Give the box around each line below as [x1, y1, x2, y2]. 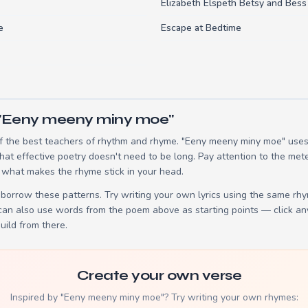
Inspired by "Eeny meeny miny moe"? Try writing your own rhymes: [10, 290, 298, 304]
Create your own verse [76, 266, 242, 284]
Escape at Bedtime [161, 21, 241, 34]
